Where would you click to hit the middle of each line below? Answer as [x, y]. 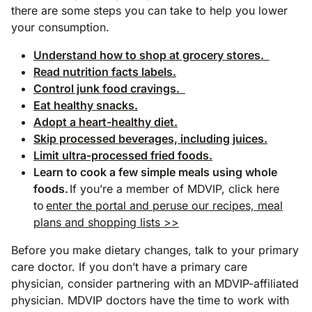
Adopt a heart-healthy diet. [106, 122]
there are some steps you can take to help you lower [149, 10]
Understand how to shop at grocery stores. [151, 55]
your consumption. [64, 27]
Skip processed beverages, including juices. [150, 138]
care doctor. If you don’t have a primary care [129, 266]
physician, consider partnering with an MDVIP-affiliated [155, 283]
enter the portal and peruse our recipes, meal [164, 205]
